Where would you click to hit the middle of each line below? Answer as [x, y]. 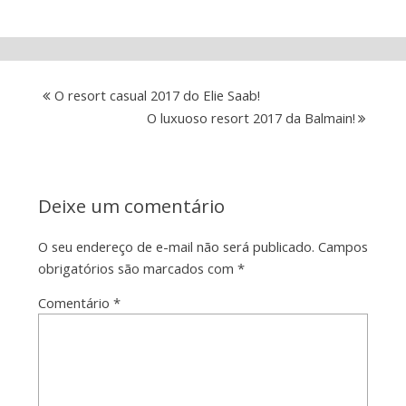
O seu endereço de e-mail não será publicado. [176, 246]
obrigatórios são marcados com [137, 268]
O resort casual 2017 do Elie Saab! [157, 95]
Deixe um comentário [131, 205]
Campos [343, 246]
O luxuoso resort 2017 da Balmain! [251, 117]
